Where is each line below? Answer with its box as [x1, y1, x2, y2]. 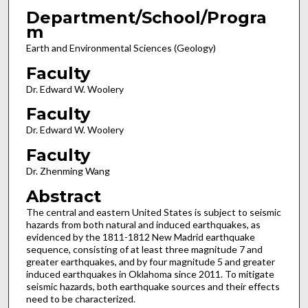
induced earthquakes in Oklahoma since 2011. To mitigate [25, 267, 274, 280]
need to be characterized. [25, 292, 135, 305]
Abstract [25, 186, 101, 206]
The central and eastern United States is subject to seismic [25, 206, 281, 218]
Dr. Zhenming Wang [25, 165, 110, 177]
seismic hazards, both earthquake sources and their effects [25, 280, 280, 292]
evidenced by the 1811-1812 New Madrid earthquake [25, 230, 255, 243]
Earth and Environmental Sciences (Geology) [25, 42, 216, 54]
